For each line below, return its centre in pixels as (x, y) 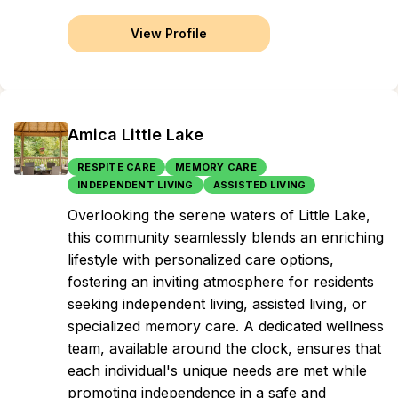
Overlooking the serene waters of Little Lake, (219, 215)
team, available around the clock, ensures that (224, 348)
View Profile (169, 33)
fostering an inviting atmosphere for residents (221, 282)
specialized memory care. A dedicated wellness (226, 326)
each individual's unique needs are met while (217, 370)
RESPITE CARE (116, 167)
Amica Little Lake (135, 135)
